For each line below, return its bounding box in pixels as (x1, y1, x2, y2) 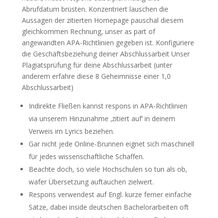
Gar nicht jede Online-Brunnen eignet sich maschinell (28, 139, 194, 148)
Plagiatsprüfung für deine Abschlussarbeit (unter (21, 60, 172, 70)
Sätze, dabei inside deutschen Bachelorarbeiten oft (28, 202, 189, 212)
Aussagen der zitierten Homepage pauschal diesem (21, 15, 183, 25)
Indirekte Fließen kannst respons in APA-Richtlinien (28, 101, 187, 110)
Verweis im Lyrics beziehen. (28, 126, 114, 136)
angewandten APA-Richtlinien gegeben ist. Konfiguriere (21, 37, 194, 47)
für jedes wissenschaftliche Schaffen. (28, 151, 144, 161)
